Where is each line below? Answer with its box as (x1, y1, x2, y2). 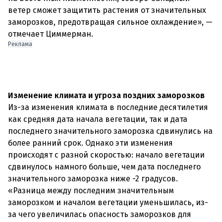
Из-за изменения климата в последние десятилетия (8, 103, 208, 112)
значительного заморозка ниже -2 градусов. (8, 174, 178, 183)
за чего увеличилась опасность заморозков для (8, 210, 191, 219)
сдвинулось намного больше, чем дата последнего (8, 162, 201, 171)
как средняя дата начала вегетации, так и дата (8, 114, 187, 124)
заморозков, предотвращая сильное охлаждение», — (8, 17, 213, 27)
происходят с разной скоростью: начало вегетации (8, 150, 205, 160)
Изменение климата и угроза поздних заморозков (8, 91, 205, 100)
